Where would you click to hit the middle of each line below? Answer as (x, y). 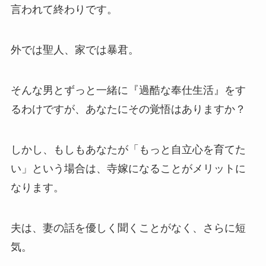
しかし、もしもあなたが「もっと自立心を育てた (128, 149)
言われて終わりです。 (64, 10)
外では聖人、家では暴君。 (75, 50)
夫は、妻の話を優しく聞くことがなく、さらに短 (128, 228)
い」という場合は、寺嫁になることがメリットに (128, 168)
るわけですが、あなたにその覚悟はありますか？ (128, 109)
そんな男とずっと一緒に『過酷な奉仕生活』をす (128, 90)
